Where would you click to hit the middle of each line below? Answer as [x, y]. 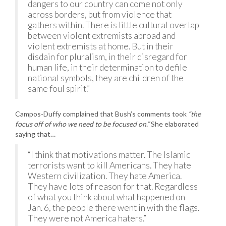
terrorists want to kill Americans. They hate [109, 165]
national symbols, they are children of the [106, 78]
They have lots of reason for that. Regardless [113, 186]
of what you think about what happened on [106, 197]
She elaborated [174, 124]
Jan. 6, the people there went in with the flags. [114, 208]
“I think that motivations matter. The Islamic [109, 155]
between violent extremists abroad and [102, 36]
